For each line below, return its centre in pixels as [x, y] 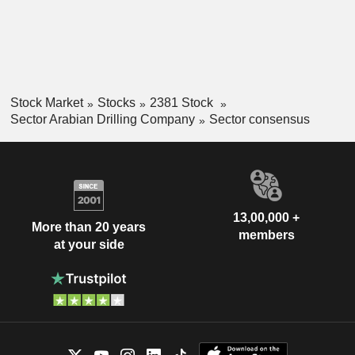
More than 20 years [89, 227]
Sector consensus [259, 119]
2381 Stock [183, 103]
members [266, 235]
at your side [89, 245]
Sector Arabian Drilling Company [102, 119]
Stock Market [46, 103]
